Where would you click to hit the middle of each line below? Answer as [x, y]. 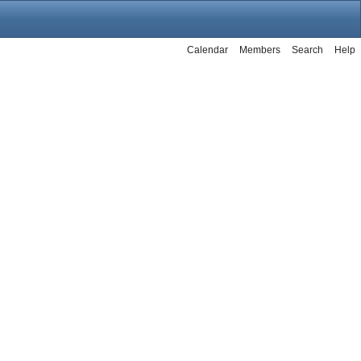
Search [307, 50]
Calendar [207, 50]
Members [260, 50]
